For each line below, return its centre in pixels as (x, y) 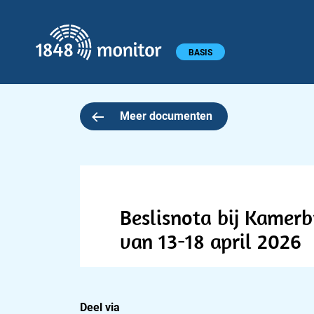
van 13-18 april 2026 (211, 241)
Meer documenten (166, 116)
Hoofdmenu (39, 50)
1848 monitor (209, 32)
